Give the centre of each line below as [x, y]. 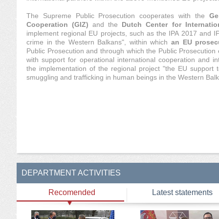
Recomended [72, 192]
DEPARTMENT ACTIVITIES [71, 173]
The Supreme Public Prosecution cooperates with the [118, 16]
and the [107, 24]
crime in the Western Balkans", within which [97, 42]
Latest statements [182, 192]
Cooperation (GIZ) [60, 24]
